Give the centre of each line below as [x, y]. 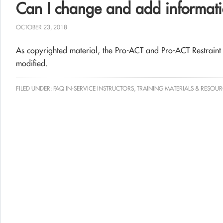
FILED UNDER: [35, 88]
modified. [32, 63]
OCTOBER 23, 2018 [42, 27]
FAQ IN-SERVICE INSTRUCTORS [94, 88]
